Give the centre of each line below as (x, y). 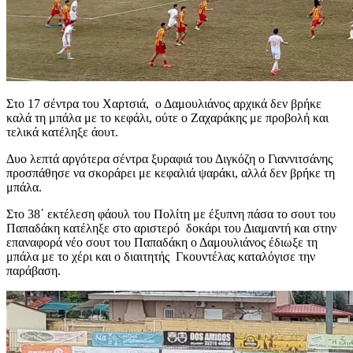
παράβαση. (33, 270)
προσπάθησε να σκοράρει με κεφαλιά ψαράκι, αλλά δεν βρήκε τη (171, 173)
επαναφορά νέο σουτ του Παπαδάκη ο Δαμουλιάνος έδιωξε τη (162, 242)
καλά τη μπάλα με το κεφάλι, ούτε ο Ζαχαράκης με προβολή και (167, 117)
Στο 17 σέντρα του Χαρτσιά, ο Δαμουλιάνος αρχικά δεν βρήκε (164, 103)
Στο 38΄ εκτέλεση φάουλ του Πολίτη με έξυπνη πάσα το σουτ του (171, 214)
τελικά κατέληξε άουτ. (62, 132)
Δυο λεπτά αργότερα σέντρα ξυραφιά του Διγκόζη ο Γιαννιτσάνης (169, 158)
